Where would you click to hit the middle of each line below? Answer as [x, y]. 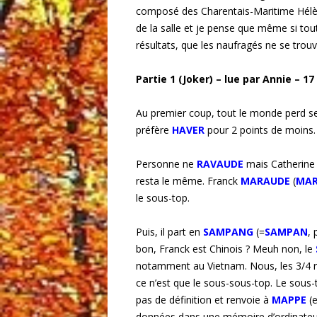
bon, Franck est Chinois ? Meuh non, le [226, 249]
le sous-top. [163, 198]
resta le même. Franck [188, 181]
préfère [154, 130]
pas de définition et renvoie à [204, 300]
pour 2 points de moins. [261, 130]
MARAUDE [265, 181]
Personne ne [166, 164]
